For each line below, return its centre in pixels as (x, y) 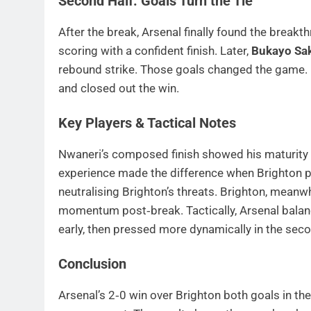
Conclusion (92, 264)
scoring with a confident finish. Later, (155, 50)
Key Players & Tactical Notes (147, 124)
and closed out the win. (119, 88)
